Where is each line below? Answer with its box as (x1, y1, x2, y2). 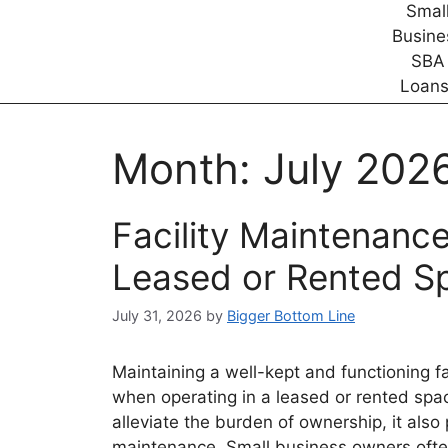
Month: (112, 142, 263, 194)
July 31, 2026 (112, 306, 202, 324)
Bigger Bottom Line (227, 306, 355, 324)
